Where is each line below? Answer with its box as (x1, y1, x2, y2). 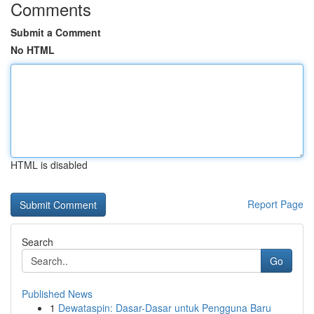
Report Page (247, 197, 303, 211)
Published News (22, 287, 93, 301)
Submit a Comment (11, 25, 101, 39)
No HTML (11, 43, 55, 57)
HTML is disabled (11, 158, 88, 172)
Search (22, 235, 53, 249)
